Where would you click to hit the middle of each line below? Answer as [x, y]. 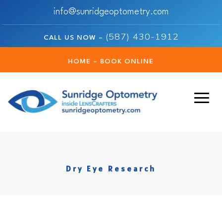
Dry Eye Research [111, 169]
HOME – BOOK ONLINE [111, 61]
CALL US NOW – [74, 38]
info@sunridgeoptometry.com [111, 12]
